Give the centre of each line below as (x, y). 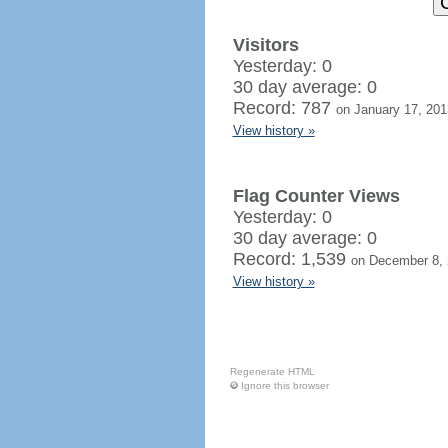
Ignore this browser (284, 385)
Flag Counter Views (316, 196)
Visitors (265, 45)
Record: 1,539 (291, 259)
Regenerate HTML (272, 371)
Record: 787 (284, 108)
